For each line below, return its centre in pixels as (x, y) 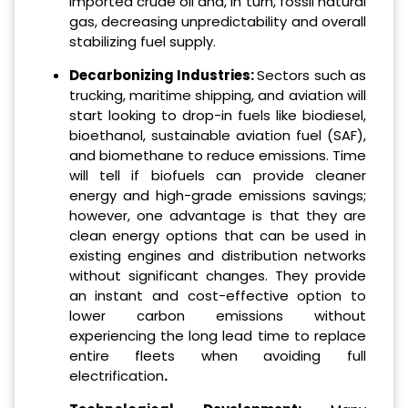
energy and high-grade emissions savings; (217, 195)
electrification (116, 375)
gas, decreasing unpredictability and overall (217, 21)
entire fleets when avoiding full (217, 355)
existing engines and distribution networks (217, 255)
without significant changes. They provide (217, 275)
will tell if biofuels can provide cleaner (217, 175)
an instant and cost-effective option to (217, 295)
